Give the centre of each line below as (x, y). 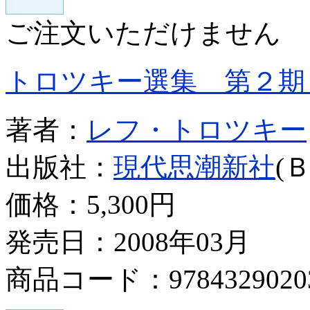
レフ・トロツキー (197, 129)
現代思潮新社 (194, 167)
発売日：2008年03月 (128, 241)
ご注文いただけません (143, 33)
